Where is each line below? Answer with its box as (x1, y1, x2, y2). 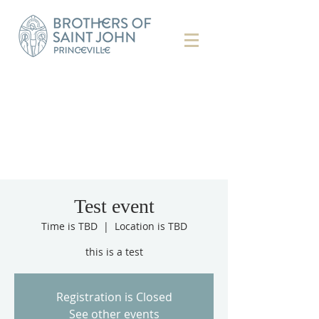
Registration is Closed (56, 289, 172, 305)
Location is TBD (114, 219, 187, 233)
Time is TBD (41, 219, 98, 233)
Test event (73, 195, 155, 217)
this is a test (85, 245, 143, 258)
